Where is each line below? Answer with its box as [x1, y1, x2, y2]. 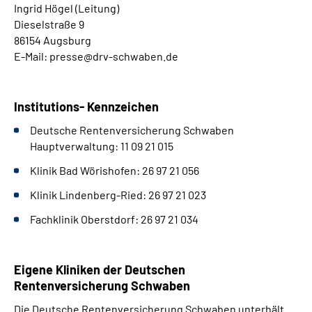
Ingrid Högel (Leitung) [14, 1, 119, 15]
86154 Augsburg [14, 33, 91, 47]
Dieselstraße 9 [14, 17, 84, 31]
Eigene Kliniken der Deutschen [14, 262, 185, 277]
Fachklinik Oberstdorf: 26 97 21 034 [30, 212, 198, 226]
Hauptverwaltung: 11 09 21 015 [30, 139, 173, 153]
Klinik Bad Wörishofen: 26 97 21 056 [30, 164, 199, 177]
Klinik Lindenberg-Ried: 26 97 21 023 [30, 188, 206, 201]
